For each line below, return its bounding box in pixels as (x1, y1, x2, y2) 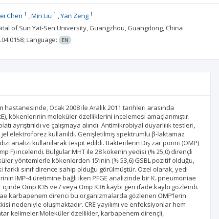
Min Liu (31, 11, 52, 20)
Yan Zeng (60, 11, 88, 20)
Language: (26, 35, 59, 44)
